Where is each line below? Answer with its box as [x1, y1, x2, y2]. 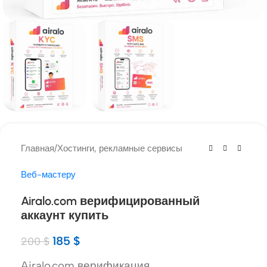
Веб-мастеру [21, 169, 76, 181]
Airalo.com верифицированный [21, 194, 200, 209]
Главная [21, 143, 54, 154]
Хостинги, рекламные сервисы [57, 143, 182, 154]
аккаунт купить [21, 208, 108, 223]
